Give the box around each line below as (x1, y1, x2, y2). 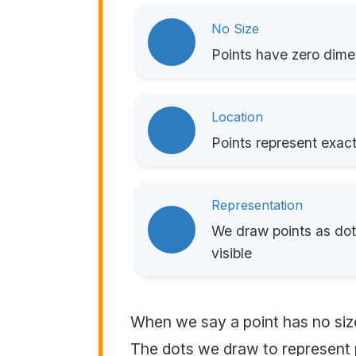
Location (211, 109, 263, 125)
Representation (211, 197, 303, 213)
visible (211, 245, 252, 261)
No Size (211, 21, 259, 37)
